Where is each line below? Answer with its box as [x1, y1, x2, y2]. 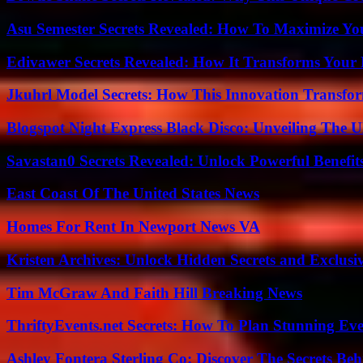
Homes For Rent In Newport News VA [6, 218, 260, 236]
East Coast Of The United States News [6, 185, 259, 203]
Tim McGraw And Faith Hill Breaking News [6, 284, 302, 301]
